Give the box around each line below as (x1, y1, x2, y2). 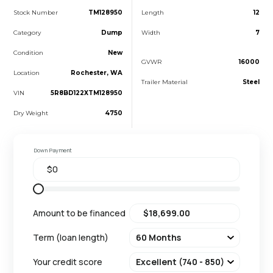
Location (13, 68, 40, 77)
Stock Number (13, 8, 58, 16)
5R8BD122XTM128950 (50, 88, 122, 97)
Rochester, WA (70, 68, 122, 77)
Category (13, 28, 41, 37)
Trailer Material (141, 77, 188, 86)
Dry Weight (13, 108, 49, 117)
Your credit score (33, 255, 103, 268)
